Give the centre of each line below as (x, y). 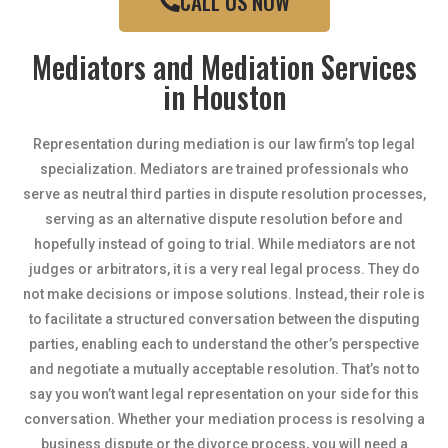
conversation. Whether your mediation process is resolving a (224, 419)
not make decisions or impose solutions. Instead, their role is (224, 294)
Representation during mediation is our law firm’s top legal (224, 144)
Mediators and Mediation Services (224, 66)
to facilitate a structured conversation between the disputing (224, 319)
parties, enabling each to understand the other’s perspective (224, 344)
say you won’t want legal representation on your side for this (224, 394)
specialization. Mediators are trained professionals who (224, 169)
